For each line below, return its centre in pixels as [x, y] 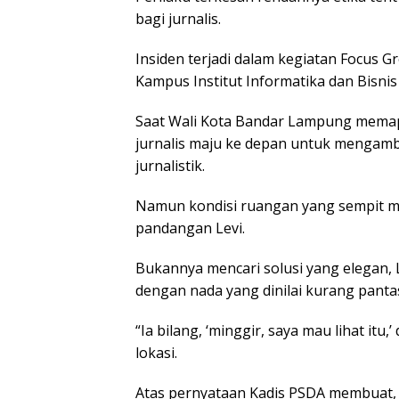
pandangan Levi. [190, 228]
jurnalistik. [170, 166]
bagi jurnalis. [178, 19]
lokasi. [156, 353]
